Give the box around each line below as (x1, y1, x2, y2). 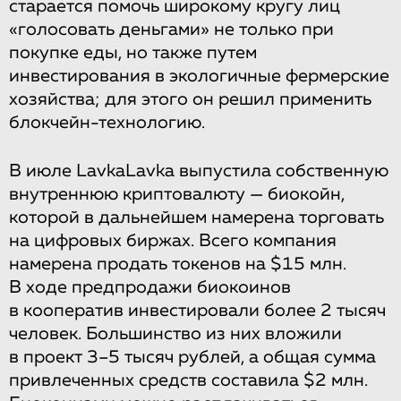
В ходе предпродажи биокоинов (9, 277, 291, 296)
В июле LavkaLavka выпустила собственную (9, 161, 388, 180)
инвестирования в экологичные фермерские (9, 66, 389, 85)
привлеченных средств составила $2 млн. (9, 371, 368, 389)
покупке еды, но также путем (9, 43, 257, 62)
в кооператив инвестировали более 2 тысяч (9, 301, 386, 320)
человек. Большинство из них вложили (9, 324, 342, 343)
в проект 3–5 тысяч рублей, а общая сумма (9, 347, 376, 366)
